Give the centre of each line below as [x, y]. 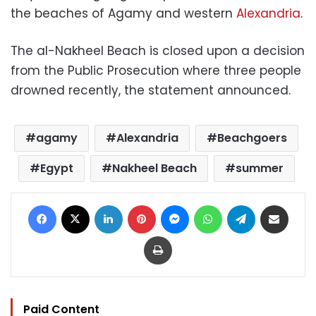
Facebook [79, 204]
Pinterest [175, 204]
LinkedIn [140, 204]
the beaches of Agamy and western [123, 13]
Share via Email [300, 204]
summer [259, 168]
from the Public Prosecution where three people [156, 70]
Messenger [214, 204]
